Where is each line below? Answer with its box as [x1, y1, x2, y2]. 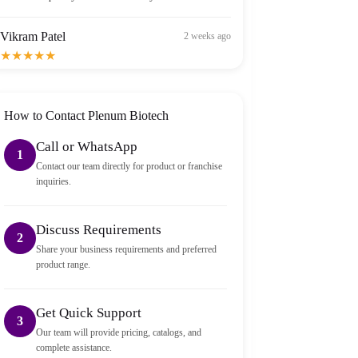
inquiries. [35, 175, 71, 187]
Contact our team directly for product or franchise [35, 160, 222, 172]
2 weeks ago [183, 21, 231, 33]
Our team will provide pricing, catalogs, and [35, 326, 201, 338]
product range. [35, 258, 90, 270]
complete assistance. [35, 341, 112, 353]
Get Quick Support [35, 304, 141, 320]
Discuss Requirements [35, 221, 161, 237]
